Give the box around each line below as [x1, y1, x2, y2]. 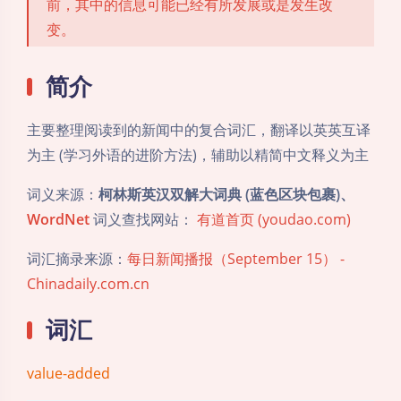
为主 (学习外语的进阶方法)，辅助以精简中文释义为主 [27, 144, 369, 165]
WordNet [27, 209, 90, 229]
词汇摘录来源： [27, 248, 127, 269]
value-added [27, 363, 110, 383]
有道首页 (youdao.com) [197, 209, 351, 229]
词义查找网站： [90, 209, 197, 229]
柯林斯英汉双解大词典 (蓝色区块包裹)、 [98, 183, 354, 204]
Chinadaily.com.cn [27, 273, 149, 294]
